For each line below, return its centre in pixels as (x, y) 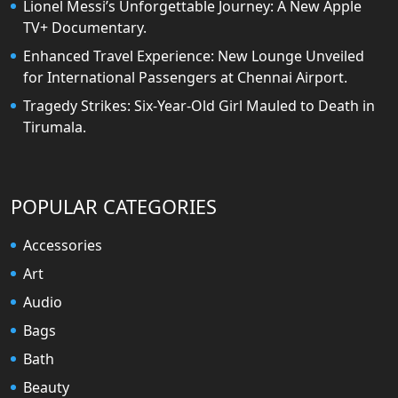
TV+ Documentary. (85, 28)
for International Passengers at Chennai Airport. (185, 78)
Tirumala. (55, 127)
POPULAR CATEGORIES (114, 207)
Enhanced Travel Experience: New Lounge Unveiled (194, 56)
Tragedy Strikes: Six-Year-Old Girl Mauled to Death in (199, 106)
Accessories (63, 246)
